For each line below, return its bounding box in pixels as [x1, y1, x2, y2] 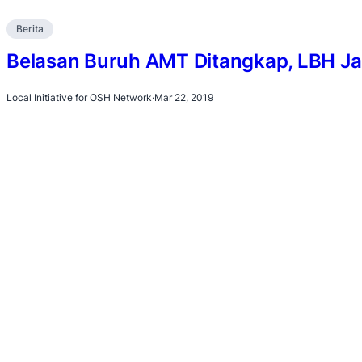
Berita [16, 22, 44, 35]
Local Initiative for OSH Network [6, 90, 152, 103]
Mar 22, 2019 [154, 90, 213, 103]
